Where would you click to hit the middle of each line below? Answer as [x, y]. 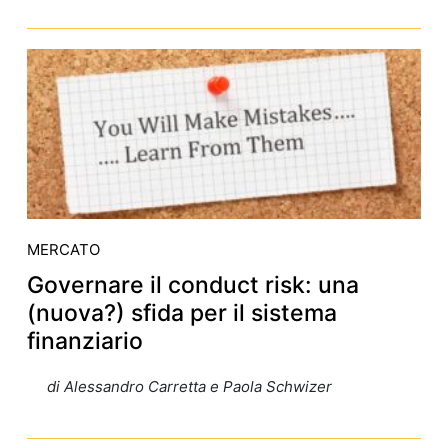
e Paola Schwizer [270, 386]
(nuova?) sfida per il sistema [181, 312]
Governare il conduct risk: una [192, 284]
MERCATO [63, 249]
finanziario [84, 340]
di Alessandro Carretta [126, 386]
